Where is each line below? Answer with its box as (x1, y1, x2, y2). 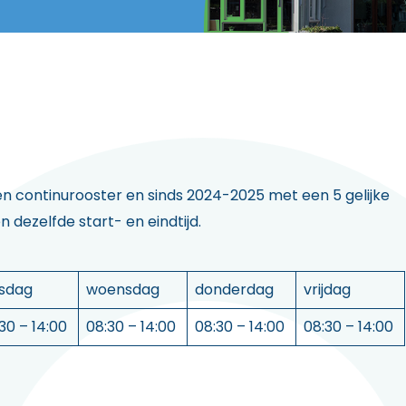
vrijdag (304, 279, 351, 300)
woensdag (86, 279, 159, 300)
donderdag (195, 279, 274, 300)
